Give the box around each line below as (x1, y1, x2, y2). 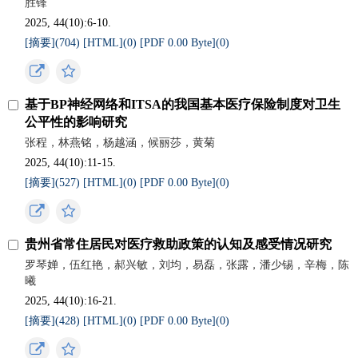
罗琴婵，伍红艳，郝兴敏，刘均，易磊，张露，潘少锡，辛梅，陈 (25, 259, 350, 271)
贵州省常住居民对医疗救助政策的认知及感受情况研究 (25, 237, 332, 251)
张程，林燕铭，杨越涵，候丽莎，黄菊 (25, 137, 216, 149)
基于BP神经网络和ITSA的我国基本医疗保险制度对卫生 (25, 97, 341, 111)
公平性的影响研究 (25, 115, 128, 129)
